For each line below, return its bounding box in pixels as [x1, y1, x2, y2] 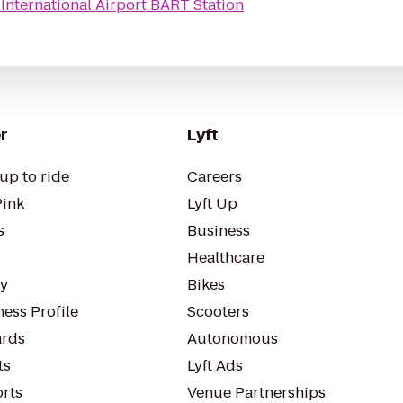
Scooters [187, 301, 249, 322]
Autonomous [187, 328, 278, 349]
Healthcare [187, 247, 264, 268]
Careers [187, 166, 242, 187]
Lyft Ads [187, 355, 243, 376]
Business [187, 220, 250, 241]
